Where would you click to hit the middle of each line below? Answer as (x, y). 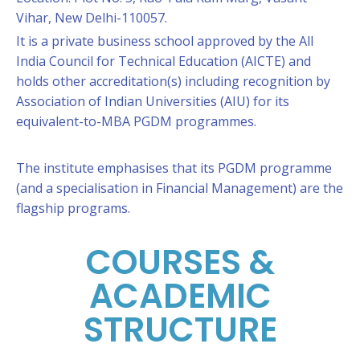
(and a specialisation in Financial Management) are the (180, 188)
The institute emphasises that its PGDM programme (174, 168)
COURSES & (180, 262)
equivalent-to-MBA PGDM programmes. (136, 121)
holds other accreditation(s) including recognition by (173, 81)
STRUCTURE (180, 330)
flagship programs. (75, 208)
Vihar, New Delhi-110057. (92, 18)
